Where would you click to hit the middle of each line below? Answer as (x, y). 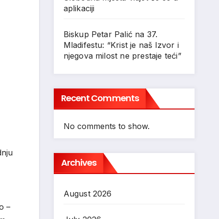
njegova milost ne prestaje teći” (122, 56)
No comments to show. (106, 126)
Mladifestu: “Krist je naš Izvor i (121, 45)
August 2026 (88, 194)
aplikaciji (79, 8)
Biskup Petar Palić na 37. (110, 34)
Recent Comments (100, 98)
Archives (79, 163)
